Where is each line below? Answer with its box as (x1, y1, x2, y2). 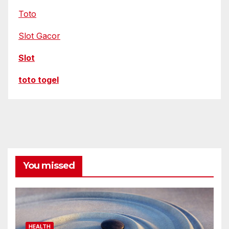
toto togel (18, 74, 59, 85)
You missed (23, 159, 75, 171)
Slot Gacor (18, 31, 60, 41)
